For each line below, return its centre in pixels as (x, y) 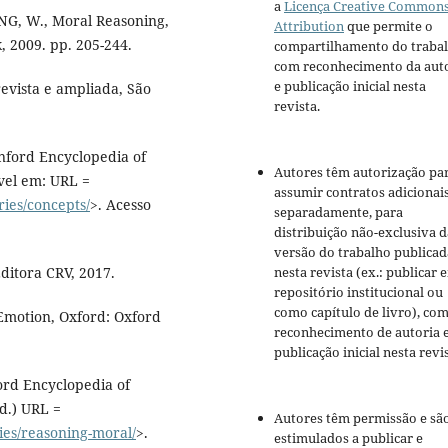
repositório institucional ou (358, 292)
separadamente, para (338, 212)
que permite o (388, 26)
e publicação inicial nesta (350, 86)
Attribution (309, 26)
